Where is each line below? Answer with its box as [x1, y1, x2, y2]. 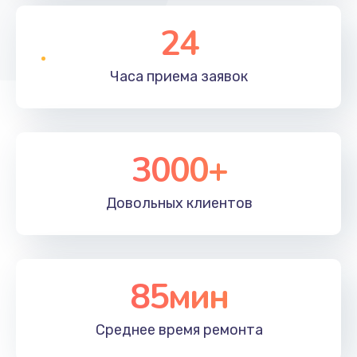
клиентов [182, 194, 253, 212]
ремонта [199, 321, 263, 339]
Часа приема [110, 68, 198, 85]
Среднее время [95, 321, 200, 339]
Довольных [105, 194, 183, 212]
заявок [198, 68, 248, 85]
